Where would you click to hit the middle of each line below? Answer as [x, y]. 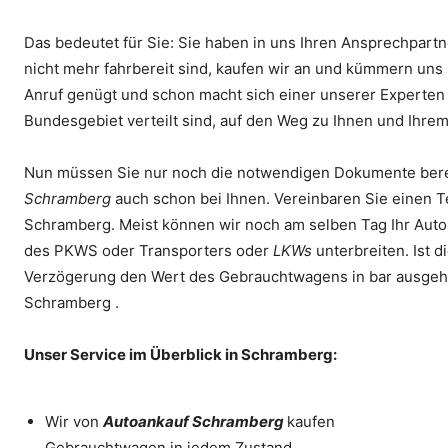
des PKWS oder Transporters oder [148, 250]
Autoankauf [147, 421]
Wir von [74, 421]
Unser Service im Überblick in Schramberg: [180, 354]
